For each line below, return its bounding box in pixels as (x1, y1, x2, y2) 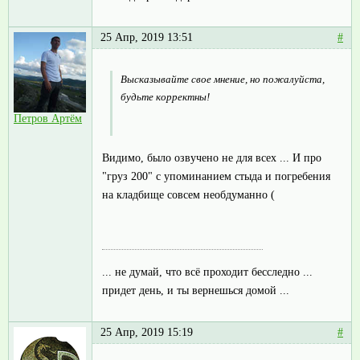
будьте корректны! (121, 91, 212, 104)
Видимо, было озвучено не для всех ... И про (102, 152, 321, 165)
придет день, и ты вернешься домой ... (102, 284, 289, 297)
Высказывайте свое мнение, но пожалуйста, (121, 73, 325, 86)
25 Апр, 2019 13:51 (100, 31, 193, 44)
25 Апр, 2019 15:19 (100, 326, 193, 339)
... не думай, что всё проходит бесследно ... (102, 265, 313, 278)
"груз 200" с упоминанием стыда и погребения (102, 170, 330, 183)
